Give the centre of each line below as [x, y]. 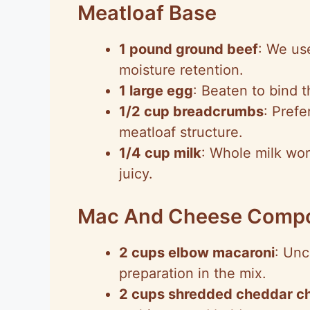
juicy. [136, 173]
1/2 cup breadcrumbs [191, 111]
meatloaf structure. [181, 132]
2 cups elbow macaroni [197, 252]
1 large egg [156, 90]
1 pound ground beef [189, 49]
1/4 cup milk [160, 153]
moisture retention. [181, 70]
